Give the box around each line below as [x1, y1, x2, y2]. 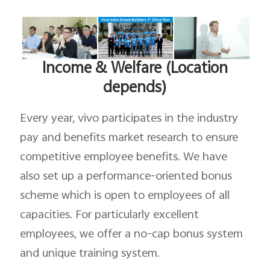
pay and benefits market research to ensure [20, 128, 239, 148]
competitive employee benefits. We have [20, 148, 228, 168]
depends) [103, 76, 167, 102]
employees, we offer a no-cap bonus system [20, 225, 243, 245]
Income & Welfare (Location [42, 57, 228, 83]
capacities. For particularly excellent [20, 206, 199, 225]
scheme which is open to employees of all [20, 186, 230, 206]
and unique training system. [20, 244, 160, 264]
